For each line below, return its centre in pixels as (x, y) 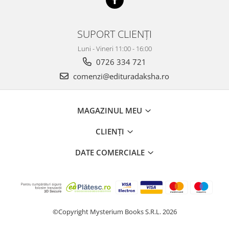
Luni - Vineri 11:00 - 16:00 (114, 49)
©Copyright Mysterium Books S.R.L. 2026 (114, 212)
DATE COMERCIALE (111, 153)
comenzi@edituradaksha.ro (120, 76)
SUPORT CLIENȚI (114, 34)
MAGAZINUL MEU (111, 111)
